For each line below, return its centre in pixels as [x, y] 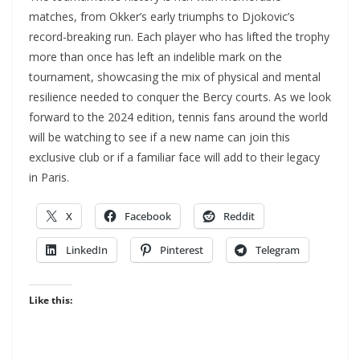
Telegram [278, 250]
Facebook [148, 217]
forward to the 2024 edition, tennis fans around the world [178, 117]
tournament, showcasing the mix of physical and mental [175, 77]
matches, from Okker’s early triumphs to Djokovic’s [162, 17]
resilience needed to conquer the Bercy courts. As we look [180, 97]
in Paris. [49, 178]
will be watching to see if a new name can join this [160, 137]
